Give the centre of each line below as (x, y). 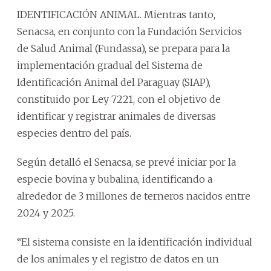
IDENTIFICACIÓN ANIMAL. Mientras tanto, (116, 14)
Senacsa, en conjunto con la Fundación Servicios (129, 31)
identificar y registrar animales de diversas (116, 116)
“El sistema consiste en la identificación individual (135, 242)
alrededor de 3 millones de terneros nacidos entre (134, 196)
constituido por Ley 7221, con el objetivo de (119, 99)
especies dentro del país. (74, 133)
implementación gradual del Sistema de (110, 65)
